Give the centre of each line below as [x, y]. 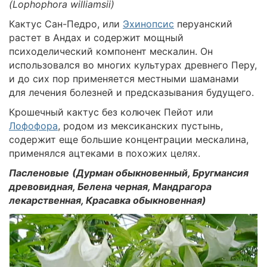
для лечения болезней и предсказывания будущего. [131, 92]
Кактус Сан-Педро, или [66, 24]
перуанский [203, 24]
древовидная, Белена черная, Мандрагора [110, 186]
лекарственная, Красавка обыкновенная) [108, 200]
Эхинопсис [148, 24]
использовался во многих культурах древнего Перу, [133, 65]
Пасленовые [39, 173]
